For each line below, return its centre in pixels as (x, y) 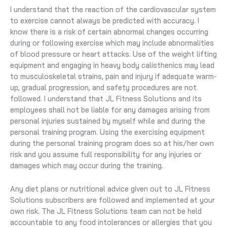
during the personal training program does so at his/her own (112, 143)
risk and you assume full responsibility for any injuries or (106, 155)
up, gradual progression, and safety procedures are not (103, 88)
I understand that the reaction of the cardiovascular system (113, 10)
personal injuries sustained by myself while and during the (108, 121)
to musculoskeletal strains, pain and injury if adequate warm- (113, 77)
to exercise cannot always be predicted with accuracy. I (105, 21)
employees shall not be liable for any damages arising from (110, 110)
